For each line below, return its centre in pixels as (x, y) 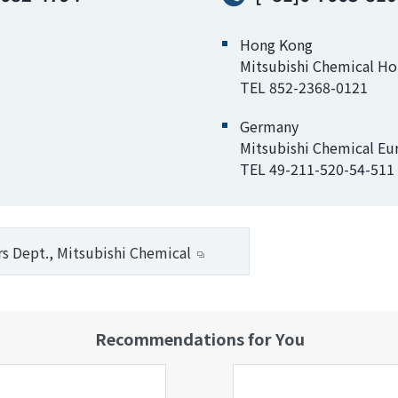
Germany (269, 126)
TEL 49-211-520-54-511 (317, 169)
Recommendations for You (199, 338)
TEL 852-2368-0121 (303, 87)
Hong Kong (276, 44)
